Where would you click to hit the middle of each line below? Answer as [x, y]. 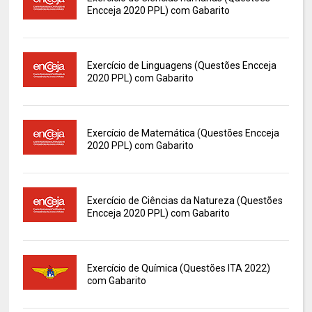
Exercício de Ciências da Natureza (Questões [185, 201]
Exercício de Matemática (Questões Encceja [183, 133]
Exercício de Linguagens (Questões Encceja [181, 66]
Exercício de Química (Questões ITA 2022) [178, 268]
